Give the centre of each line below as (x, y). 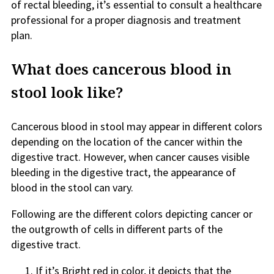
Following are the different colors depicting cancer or (132, 214)
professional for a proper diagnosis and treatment (126, 20)
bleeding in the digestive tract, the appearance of (124, 172)
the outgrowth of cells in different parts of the (117, 229)
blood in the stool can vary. (72, 187)
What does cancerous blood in (121, 69)
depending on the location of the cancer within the (127, 142)
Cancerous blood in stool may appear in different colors (137, 126)
